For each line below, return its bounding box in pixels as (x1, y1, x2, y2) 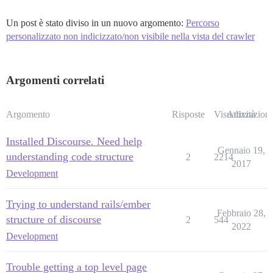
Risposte (171, 109, 205, 120)
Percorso (186, 18, 219, 29)
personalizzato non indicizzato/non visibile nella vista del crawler (6, 31, 255, 42)
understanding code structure (6, 151, 133, 163)
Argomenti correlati (6, 74, 104, 87)
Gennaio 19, (217, 145, 265, 156)
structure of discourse (6, 213, 101, 226)
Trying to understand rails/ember (6, 198, 151, 211)
